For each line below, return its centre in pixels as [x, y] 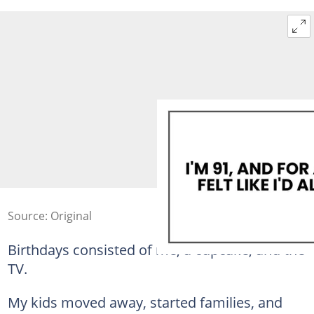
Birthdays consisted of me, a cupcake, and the [156, 249]
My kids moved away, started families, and [145, 302]
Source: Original [49, 216]
